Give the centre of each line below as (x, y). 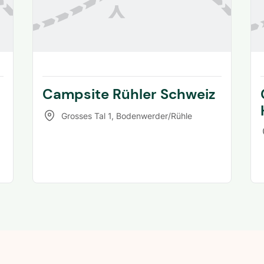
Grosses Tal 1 (86, 115)
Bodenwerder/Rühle (154, 115)
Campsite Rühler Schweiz (129, 94)
